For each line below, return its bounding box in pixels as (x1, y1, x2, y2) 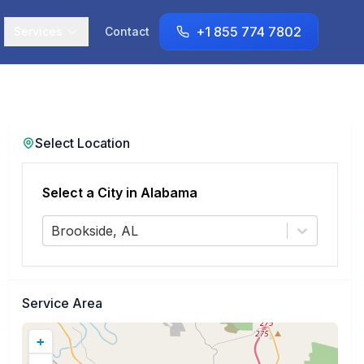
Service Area (21, 295, 102, 311)
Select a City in (41, 184, 141, 201)
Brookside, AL (50, 223, 138, 239)
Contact (105, 24, 149, 38)
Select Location (34, 135, 130, 151)
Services (14, 24, 63, 38)
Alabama (140, 184, 197, 201)
